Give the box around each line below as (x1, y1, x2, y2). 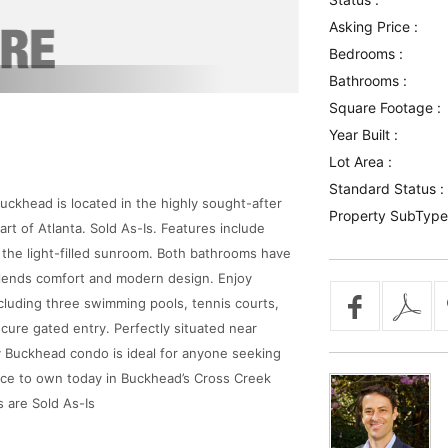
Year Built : (328, 126, 398, 143)
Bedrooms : (328, 45, 403, 62)
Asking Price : (328, 18, 418, 35)
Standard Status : (328, 180, 444, 197)
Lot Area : (328, 153, 392, 170)
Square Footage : (328, 99, 441, 116)
